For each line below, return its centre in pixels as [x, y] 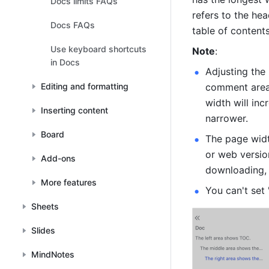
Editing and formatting [85, 86]
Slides [43, 230]
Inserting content [74, 110]
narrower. [227, 118]
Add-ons [58, 158]
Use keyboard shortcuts [98, 49]
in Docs [65, 62]
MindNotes [53, 254]
